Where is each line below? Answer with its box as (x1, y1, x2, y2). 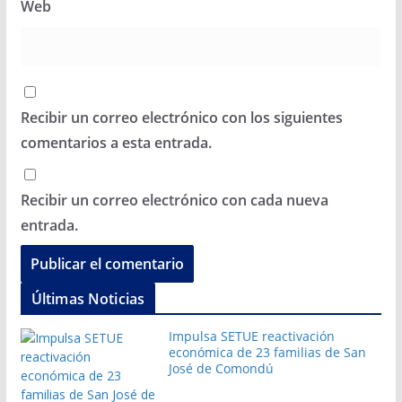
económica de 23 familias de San (168, 343, 366, 361)
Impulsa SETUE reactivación (168, 327, 335, 345)
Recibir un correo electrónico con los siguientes (20, 107, 343, 127)
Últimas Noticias (31, 288, 145, 309)
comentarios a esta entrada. (20, 132, 212, 153)
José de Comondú (168, 359, 274, 377)
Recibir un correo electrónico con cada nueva (20, 189, 328, 210)
